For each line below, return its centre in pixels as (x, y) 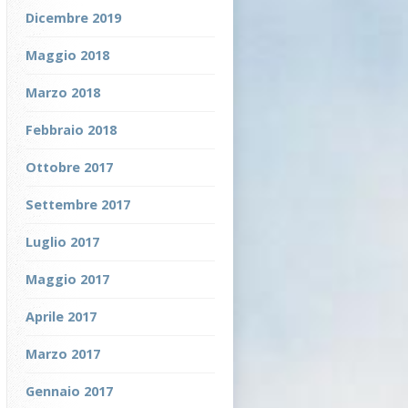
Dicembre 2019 (73, 18)
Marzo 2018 (63, 92)
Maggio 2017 (67, 279)
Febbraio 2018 (71, 130)
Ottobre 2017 (69, 167)
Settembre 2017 (78, 204)
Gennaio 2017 (69, 391)
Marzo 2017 (63, 354)
